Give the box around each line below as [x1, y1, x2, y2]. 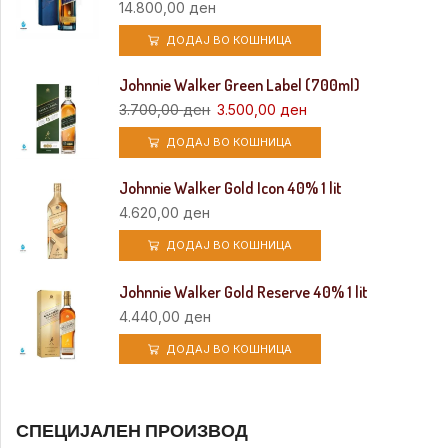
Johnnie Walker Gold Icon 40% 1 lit [119, 178, 343, 199]
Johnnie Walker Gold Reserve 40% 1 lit [119, 281, 369, 302]
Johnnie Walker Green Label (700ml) [119, 75, 361, 96]
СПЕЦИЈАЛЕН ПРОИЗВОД [16, 419, 248, 442]
